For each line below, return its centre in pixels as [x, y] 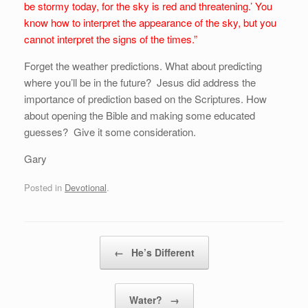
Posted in [44, 187]
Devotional [86, 187]
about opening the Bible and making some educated [140, 115]
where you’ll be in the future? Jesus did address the [140, 82]
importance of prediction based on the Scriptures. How [145, 99]
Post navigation [55, 242]
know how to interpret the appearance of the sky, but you [150, 22]
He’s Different [161, 252]
